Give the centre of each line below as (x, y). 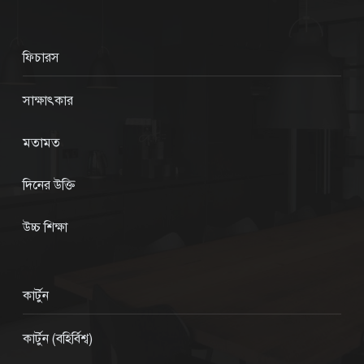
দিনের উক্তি (49, 186)
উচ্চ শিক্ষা (45, 228)
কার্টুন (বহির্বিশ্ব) (58, 339)
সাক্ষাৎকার (48, 101)
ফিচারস (41, 58)
